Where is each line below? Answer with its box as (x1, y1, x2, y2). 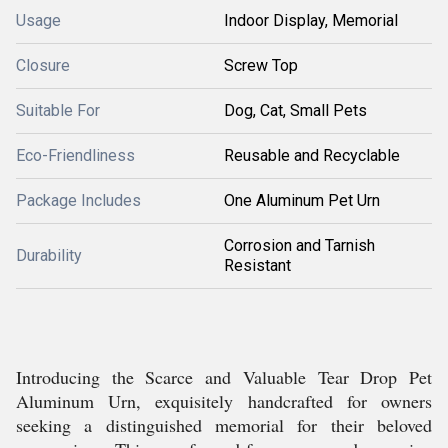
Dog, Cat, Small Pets (224, 101, 367, 120)
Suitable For (16, 101, 100, 120)
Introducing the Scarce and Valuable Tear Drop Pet (16, 365, 432, 389)
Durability (16, 246, 82, 265)
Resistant (224, 256, 291, 275)
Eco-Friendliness (16, 146, 135, 165)
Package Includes (16, 191, 141, 210)
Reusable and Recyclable (224, 146, 400, 165)
